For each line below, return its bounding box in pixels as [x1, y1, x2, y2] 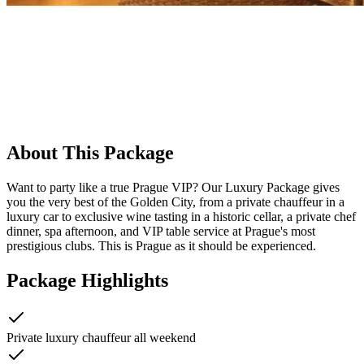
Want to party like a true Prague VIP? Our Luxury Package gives [6, 180, 340, 194]
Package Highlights [6, 269, 168, 291]
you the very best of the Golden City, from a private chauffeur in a [6, 194, 344, 209]
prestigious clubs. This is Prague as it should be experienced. [6, 238, 316, 253]
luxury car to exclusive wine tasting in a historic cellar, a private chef [6, 209, 356, 223]
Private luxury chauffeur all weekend [6, 330, 196, 344]
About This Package [6, 141, 174, 163]
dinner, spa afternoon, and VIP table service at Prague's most [6, 223, 315, 238]
